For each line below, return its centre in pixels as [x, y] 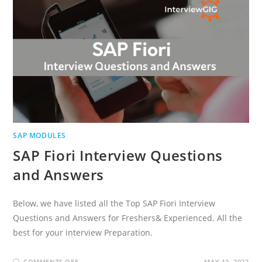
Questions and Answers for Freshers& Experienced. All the [128, 218]
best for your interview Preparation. [83, 232]
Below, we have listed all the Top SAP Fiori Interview [114, 203]
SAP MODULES [40, 135]
